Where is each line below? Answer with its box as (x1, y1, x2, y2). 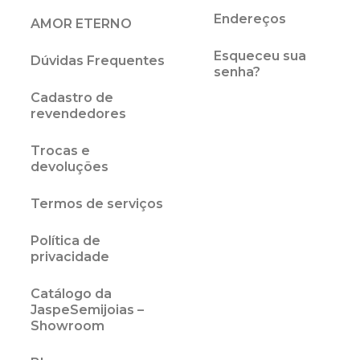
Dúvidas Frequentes (31, 52, 165, 68)
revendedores (31, 105, 126, 121)
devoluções (31, 158, 108, 174)
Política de (31, 232, 100, 248)
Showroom (31, 317, 104, 333)
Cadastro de (31, 89, 113, 105)
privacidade (31, 248, 109, 264)
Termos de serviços (31, 195, 163, 211)
